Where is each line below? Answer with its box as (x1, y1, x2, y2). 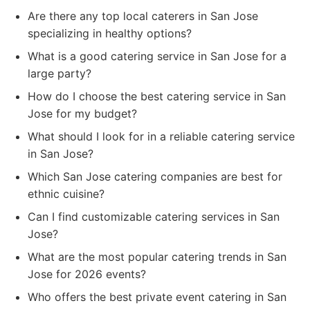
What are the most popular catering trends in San (28, 250, 286, 264)
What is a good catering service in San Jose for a (28, 49, 286, 63)
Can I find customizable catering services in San (28, 210, 280, 224)
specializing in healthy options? (28, 26, 192, 40)
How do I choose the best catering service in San (28, 89, 286, 103)
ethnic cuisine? (28, 187, 104, 201)
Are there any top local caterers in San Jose (28, 9, 258, 23)
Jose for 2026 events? (28, 267, 146, 281)
